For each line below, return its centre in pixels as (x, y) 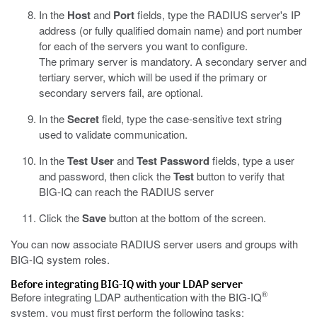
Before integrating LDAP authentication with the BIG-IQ (136, 297)
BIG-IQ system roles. (60, 259)
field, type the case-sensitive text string (190, 119)
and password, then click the (106, 176)
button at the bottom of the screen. (186, 218)
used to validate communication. (113, 134)
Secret (83, 119)
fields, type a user (252, 160)
